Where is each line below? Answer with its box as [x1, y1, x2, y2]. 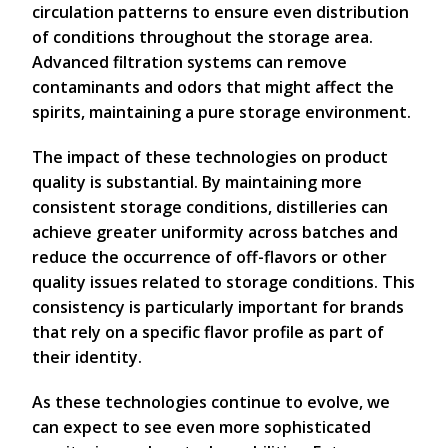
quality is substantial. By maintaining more [32, 171, 362, 193]
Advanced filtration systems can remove [32, 51, 347, 73]
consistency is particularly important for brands [32, 296, 404, 318]
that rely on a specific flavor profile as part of [32, 321, 384, 343]
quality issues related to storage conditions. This [32, 271, 415, 293]
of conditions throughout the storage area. [32, 26, 373, 48]
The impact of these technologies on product [32, 146, 388, 168]
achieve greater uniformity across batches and [32, 221, 398, 243]
